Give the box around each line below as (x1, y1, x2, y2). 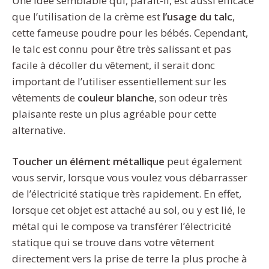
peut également (167, 154, 242, 169)
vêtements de (12, 90, 75, 104)
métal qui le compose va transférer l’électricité (12, 219, 231, 234)
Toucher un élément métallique (12, 154, 167, 169)
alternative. (12, 122, 65, 137)
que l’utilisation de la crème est (12, 9, 163, 23)
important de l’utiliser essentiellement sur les (12, 74, 226, 88)
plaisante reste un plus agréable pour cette (12, 106, 217, 121)
